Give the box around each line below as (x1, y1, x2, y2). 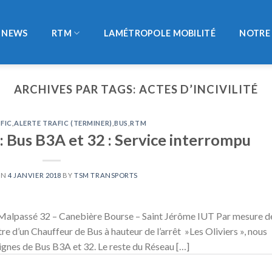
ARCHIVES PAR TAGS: (14, 83, 139, 96)
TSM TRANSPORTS (74, 171, 138, 179)
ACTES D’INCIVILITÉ (138, 83, 258, 96)
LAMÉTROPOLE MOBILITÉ (104, 27, 216, 38)
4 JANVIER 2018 (8, 171, 61, 179)
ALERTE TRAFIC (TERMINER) (14, 119, 112, 127)
